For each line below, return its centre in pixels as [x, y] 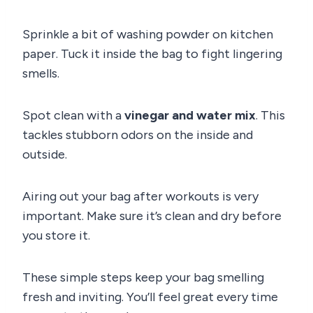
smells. [41, 73]
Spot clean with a [73, 115]
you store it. [56, 235]
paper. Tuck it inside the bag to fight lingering [152, 53]
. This [270, 115]
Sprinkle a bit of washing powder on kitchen [148, 34]
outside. [45, 154]
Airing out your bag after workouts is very [140, 196]
